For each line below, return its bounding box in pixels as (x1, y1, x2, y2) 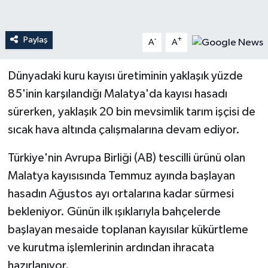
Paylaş (23, 35, 48, 44)
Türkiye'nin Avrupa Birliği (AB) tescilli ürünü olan (7, 151, 245, 164)
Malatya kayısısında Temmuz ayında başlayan (7, 169, 235, 182)
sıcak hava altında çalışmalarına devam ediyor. (7, 123, 240, 136)
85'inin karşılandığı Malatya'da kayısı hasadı (7, 87, 227, 100)
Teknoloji (32, 23, 78, 33)
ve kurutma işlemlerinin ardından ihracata (7, 241, 214, 254)
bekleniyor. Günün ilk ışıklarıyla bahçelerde (7, 205, 221, 218)
